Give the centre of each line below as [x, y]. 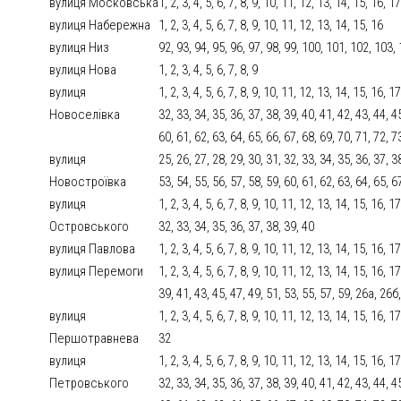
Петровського [90, 384]
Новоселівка [85, 115]
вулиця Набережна [100, 26]
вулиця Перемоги [97, 272]
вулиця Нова [83, 70]
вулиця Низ [80, 48]
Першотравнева [94, 339]
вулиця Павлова [93, 249]
